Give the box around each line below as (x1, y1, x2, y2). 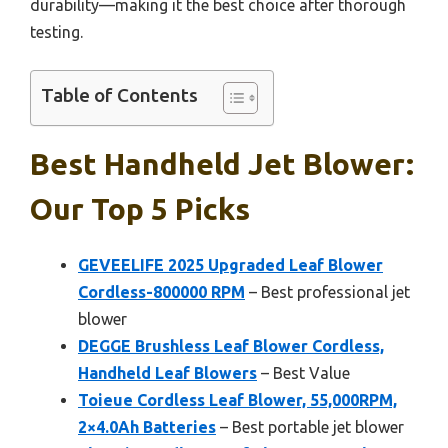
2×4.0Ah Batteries (78, 417, 216, 436)
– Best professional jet (245, 282, 410, 301)
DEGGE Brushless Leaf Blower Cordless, (78, 336, 384, 355)
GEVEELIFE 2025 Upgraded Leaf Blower (78, 255, 383, 274)
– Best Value (257, 363, 350, 382)
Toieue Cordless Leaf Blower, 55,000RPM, (78, 390, 397, 409)
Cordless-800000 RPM (78, 282, 245, 301)
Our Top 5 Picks (30, 191, 250, 226)
